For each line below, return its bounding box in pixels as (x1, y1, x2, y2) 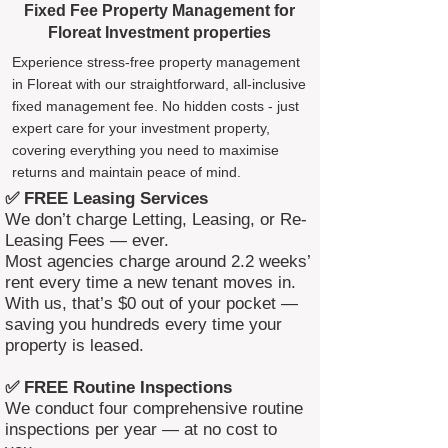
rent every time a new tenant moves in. (5, 273, 296, 292)
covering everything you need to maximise (12, 142, 279, 158)
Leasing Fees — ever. (5, 231, 169, 250)
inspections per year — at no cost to (5, 420, 277, 439)
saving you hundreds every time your (5, 315, 282, 334)
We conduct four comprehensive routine (5, 399, 303, 418)
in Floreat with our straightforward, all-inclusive (12, 76, 306, 92)
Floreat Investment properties (47, 24, 271, 41)
